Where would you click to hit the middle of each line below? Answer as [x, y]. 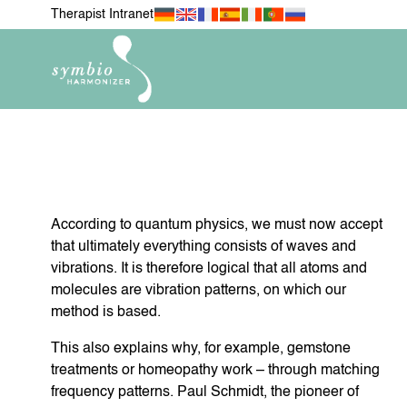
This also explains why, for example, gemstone [201, 349]
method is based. [106, 313]
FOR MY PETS [261, 334]
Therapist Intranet [102, 15]
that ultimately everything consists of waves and [203, 248]
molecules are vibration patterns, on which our [199, 291]
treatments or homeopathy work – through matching [215, 371]
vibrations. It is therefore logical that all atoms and [209, 269]
